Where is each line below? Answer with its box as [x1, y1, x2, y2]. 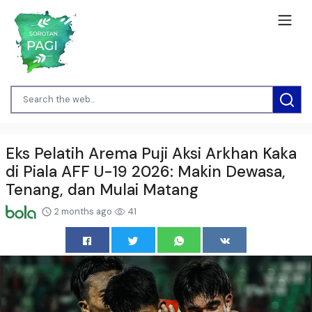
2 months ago [52, 205, 114, 217]
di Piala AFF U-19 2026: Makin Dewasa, [6, 161, 286, 182]
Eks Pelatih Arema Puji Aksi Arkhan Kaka [6, 143, 297, 164]
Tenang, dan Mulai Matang [6, 179, 198, 200]
